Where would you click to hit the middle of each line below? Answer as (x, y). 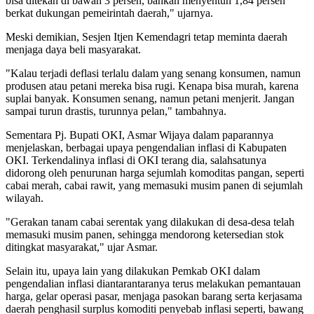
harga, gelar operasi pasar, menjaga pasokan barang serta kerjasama (154, 296)
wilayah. (25, 198)
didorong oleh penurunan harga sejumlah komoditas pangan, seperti (155, 172)
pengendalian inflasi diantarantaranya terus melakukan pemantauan (153, 283)
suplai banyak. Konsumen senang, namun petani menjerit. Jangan (150, 98)
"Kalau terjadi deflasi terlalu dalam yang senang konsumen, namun (153, 73)
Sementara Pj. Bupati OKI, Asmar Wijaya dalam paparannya (139, 135)
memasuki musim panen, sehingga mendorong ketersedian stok (145, 234)
